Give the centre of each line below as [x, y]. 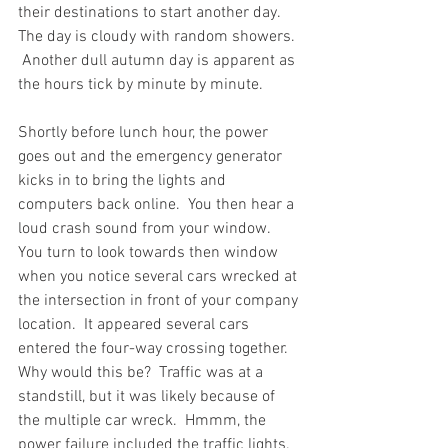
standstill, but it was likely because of [148, 396]
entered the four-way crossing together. [157, 348]
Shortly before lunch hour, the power [145, 132]
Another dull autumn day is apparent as [158, 60]
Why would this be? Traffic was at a [142, 372]
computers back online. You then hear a [158, 204]
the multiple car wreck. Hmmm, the [144, 420]
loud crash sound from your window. [148, 228]
